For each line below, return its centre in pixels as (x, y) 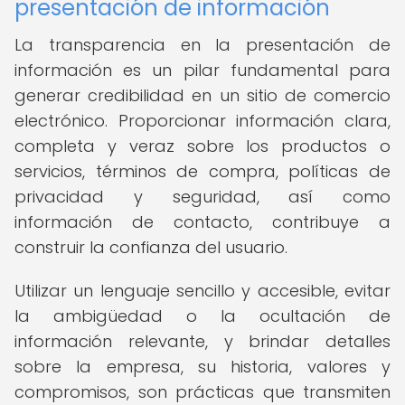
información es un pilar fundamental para (202, 70)
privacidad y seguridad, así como (202, 197)
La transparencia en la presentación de (202, 45)
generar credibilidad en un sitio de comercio (202, 95)
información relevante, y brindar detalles (202, 341)
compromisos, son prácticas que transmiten (202, 392)
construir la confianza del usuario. (151, 247)
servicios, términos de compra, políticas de (202, 171)
